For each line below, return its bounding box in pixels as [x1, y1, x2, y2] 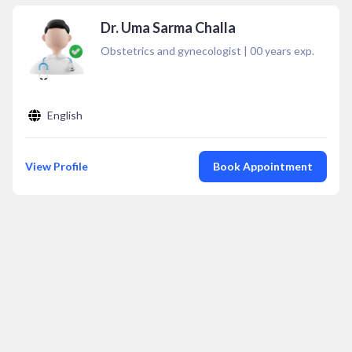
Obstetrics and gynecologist [101, 44, 241, 57]
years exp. [262, 44, 314, 57]
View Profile [25, 159, 88, 173]
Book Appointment [213, 159, 313, 173]
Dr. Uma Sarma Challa [101, 19, 236, 36]
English [47, 108, 82, 122]
